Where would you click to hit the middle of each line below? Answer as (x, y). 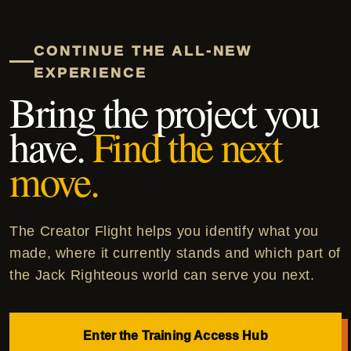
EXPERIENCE (90, 72)
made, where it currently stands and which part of (175, 253)
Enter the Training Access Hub (175, 335)
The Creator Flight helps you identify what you (164, 231)
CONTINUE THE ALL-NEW (143, 51)
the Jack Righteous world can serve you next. (162, 275)
